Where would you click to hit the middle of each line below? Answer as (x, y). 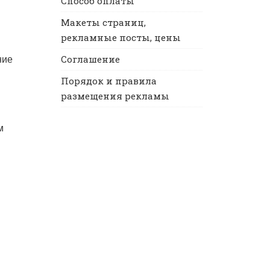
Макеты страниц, (103, 22)
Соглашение (90, 59)
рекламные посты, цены (121, 37)
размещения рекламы (115, 96)
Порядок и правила (109, 81)
